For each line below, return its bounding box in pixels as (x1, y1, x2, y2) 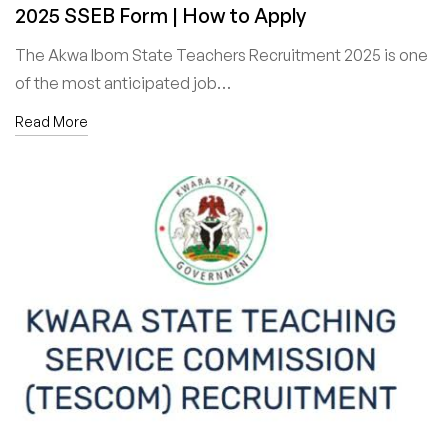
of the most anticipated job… (15, 73, 231, 94)
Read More (15, 113, 88, 131)
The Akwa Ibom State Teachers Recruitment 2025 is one (15, 45, 428, 66)
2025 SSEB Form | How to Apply (15, 3, 306, 29)
